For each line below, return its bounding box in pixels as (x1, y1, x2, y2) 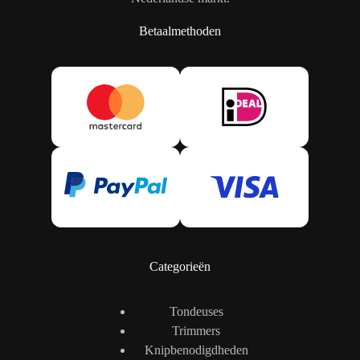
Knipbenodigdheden (144, 342, 248, 357)
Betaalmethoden (139, 24, 221, 39)
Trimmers (172, 323, 220, 337)
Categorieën (149, 259, 211, 273)
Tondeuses (169, 304, 223, 318)
